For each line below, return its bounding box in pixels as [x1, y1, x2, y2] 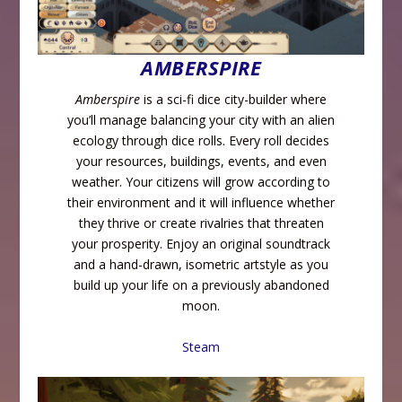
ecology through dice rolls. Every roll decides [73, 132, 329, 150]
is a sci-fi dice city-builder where [140, 91, 327, 109]
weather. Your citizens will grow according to [72, 173, 330, 191]
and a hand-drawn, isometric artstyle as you [74, 256, 328, 274]
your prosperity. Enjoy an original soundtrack [72, 235, 330, 253]
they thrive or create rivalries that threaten [78, 214, 324, 232]
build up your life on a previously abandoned [73, 276, 329, 294]
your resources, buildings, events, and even [75, 153, 327, 170]
